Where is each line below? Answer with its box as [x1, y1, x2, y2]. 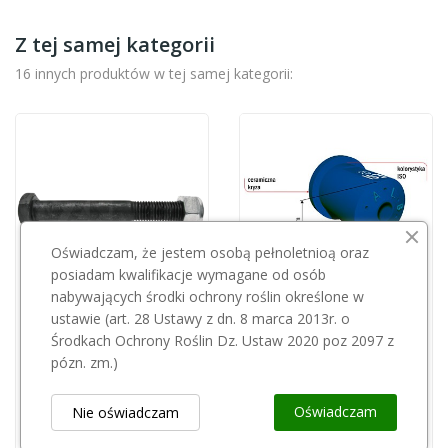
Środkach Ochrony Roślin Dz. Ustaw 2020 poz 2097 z [51, 331, 394, 350]
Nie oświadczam [72, 403, 179, 422]
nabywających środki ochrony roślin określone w [51, 287, 364, 306]
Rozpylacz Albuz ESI [266, 335, 406, 354]
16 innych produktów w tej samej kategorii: [15, 64, 293, 83]
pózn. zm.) [51, 353, 118, 372]
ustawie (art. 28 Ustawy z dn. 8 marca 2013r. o [51, 309, 350, 328]
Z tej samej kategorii [15, 31, 215, 58]
